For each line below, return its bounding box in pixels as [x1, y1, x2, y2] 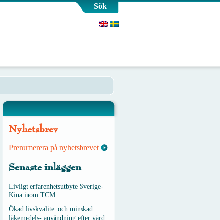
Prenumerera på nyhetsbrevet [9, 143, 99, 152]
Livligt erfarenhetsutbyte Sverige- [9, 182, 103, 190]
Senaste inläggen [9, 162, 81, 173]
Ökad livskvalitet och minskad [9, 205, 93, 213]
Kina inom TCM [9, 191, 55, 199]
